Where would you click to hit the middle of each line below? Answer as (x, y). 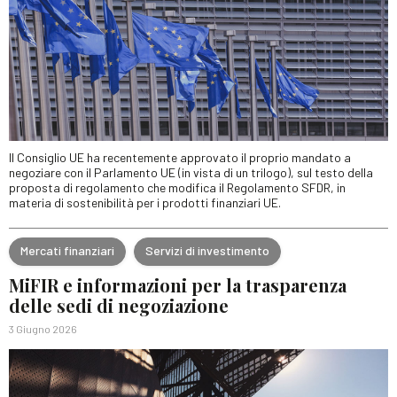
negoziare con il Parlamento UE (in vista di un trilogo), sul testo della (191, 172)
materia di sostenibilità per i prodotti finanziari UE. (145, 202)
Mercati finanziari (67, 250)
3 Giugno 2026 (43, 328)
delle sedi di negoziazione (119, 305)
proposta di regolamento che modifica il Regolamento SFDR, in (177, 187)
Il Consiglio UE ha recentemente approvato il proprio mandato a (180, 157)
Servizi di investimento (207, 250)
